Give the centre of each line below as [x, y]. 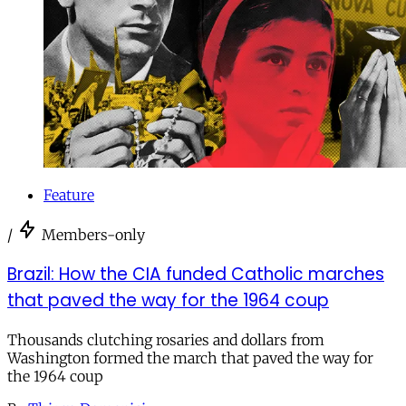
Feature [69, 195]
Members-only [93, 235]
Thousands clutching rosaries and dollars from [166, 339]
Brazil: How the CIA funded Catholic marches [196, 275]
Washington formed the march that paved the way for [190, 358]
